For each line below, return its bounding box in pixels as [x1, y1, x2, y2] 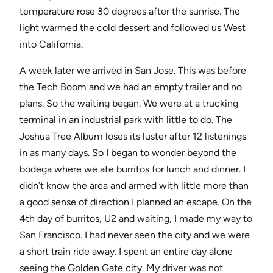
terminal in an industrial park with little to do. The [19, 114, 232, 126]
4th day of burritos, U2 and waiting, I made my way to [19, 213, 252, 225]
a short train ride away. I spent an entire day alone [19, 246, 233, 258]
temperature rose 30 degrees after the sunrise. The [19, 5, 240, 18]
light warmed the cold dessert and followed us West [19, 22, 246, 34]
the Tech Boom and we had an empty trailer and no [19, 81, 242, 93]
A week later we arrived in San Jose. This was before [19, 65, 246, 77]
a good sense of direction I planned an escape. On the [19, 196, 252, 208]
